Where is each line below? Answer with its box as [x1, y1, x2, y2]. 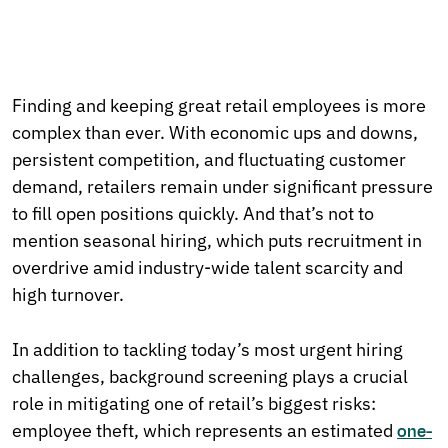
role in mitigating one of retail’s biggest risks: [12, 392, 376, 416]
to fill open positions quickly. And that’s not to [12, 202, 374, 226]
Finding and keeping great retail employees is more [12, 94, 426, 118]
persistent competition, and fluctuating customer [12, 148, 406, 172]
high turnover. [12, 283, 124, 307]
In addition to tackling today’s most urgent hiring [12, 338, 403, 362]
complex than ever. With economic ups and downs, [12, 121, 418, 145]
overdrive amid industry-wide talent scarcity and [12, 256, 403, 280]
